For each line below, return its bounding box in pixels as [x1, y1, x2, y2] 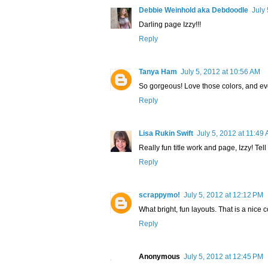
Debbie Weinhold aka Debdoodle [139, 6, 248, 15]
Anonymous [139, 252, 180, 261]
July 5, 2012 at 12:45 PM [184, 252, 263, 261]
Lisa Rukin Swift [139, 129, 193, 138]
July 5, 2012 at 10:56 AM [181, 68, 260, 77]
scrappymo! [139, 191, 180, 200]
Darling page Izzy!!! [139, 20, 201, 29]
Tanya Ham [139, 68, 177, 77]
